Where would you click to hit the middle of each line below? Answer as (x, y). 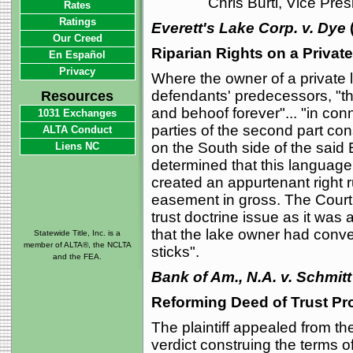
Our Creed (77, 38)
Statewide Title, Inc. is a (78, 233)
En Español (78, 55)
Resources (78, 96)
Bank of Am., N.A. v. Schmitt (251, 277)
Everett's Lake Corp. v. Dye (248, 28)
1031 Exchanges (78, 113)
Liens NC (78, 146)
